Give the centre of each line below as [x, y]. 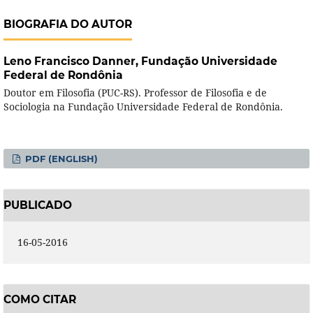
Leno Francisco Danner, [72, 61]
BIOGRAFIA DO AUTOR [67, 24]
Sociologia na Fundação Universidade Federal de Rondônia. [143, 107]
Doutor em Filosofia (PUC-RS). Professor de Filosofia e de [135, 93]
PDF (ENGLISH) [60, 159]
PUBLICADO [37, 205]
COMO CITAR [39, 300]
